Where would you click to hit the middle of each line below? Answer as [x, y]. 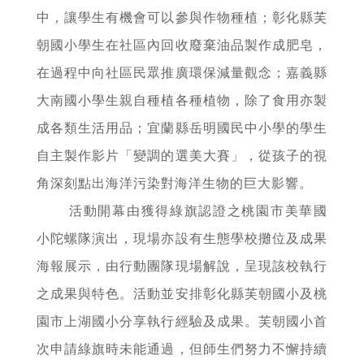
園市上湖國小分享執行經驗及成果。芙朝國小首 [182, 321]
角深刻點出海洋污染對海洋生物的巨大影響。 [175, 183]
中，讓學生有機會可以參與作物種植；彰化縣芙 [182, 17]
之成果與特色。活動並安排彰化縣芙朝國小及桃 [182, 293]
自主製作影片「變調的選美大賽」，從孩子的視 [182, 155]
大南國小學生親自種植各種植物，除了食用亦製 [182, 100]
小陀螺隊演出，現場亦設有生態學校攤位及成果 [182, 238]
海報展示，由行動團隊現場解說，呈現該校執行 [182, 266]
